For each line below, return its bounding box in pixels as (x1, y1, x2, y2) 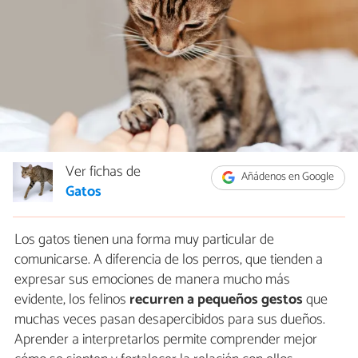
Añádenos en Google (239, 168, 335, 187)
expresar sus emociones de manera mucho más (14, 268, 290, 292)
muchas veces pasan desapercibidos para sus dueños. (14, 308, 325, 332)
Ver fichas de (66, 160, 141, 185)
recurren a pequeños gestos (129, 288, 303, 312)
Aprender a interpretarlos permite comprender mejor (14, 328, 317, 352)
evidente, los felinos (14, 288, 129, 312)
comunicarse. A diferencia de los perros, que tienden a (14, 248, 323, 272)
